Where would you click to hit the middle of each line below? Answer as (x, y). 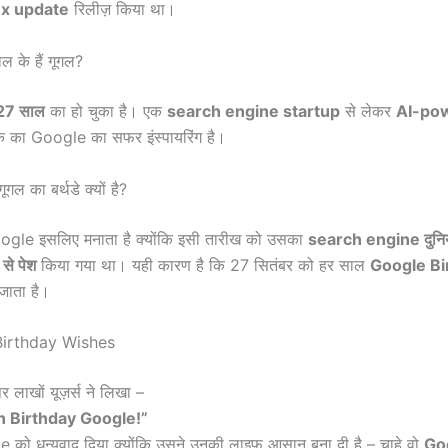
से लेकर (368, 110)
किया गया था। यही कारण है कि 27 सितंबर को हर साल (203, 264)
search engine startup (253, 110)
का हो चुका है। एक (106, 110)
